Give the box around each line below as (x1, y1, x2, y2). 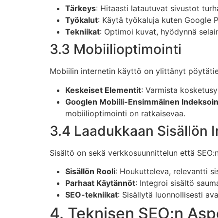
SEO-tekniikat (65, 189, 118, 200)
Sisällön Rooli (65, 166, 115, 176)
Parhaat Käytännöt (65, 178, 135, 188)
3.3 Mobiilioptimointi (50, 41, 182, 58)
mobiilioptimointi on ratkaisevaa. (65, 108, 185, 118)
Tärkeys (65, 3, 96, 14)
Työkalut (65, 15, 98, 25)
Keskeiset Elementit (65, 85, 141, 95)
